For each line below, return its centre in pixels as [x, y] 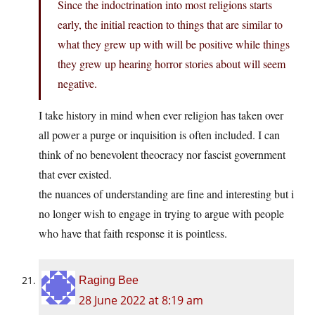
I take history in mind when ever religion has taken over [161, 115]
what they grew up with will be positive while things [174, 44]
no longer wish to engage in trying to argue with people [161, 213]
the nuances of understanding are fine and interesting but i [166, 193]
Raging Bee [109, 280]
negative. [77, 83]
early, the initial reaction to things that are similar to [170, 24]
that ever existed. [75, 174]
